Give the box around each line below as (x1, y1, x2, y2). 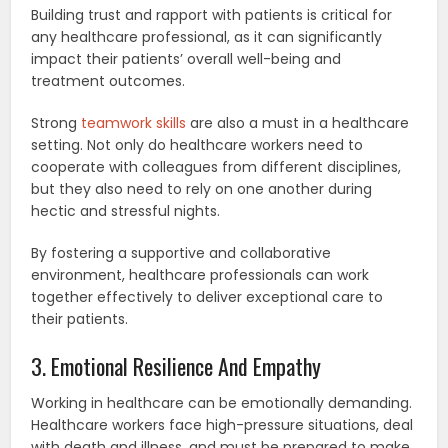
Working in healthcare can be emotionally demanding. (31, 392, 413, 413)
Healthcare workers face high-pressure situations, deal (31, 414, 414, 435)
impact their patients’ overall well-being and (31, 48, 342, 69)
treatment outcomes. (31, 70, 186, 91)
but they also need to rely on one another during (31, 178, 373, 199)
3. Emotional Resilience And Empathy (31, 349, 322, 382)
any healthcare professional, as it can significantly (31, 26, 383, 47)
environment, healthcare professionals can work (31, 264, 370, 285)
